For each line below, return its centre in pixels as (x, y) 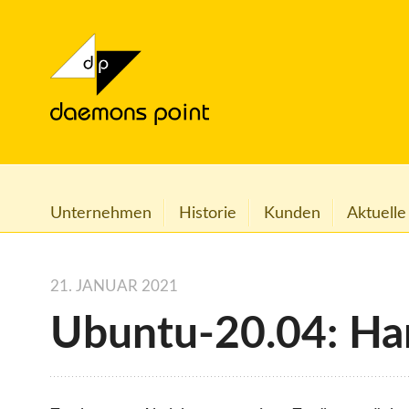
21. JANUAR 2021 (114, 287)
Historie (207, 213)
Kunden (292, 213)
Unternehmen (101, 213)
